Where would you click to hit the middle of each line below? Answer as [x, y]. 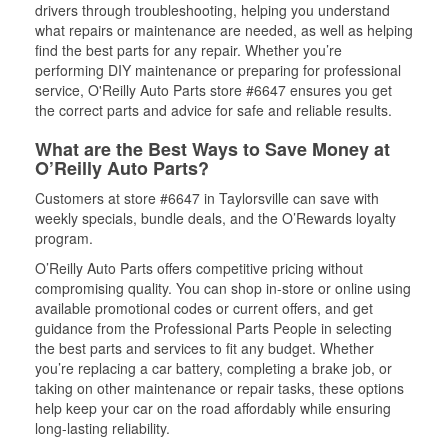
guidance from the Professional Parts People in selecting [213, 327]
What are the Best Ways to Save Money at [212, 148]
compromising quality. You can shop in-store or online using [223, 287]
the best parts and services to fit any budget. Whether [204, 347]
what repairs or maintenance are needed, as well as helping [224, 29]
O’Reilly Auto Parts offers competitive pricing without [199, 267]
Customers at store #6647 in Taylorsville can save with [207, 197]
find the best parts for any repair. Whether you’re [188, 49]
